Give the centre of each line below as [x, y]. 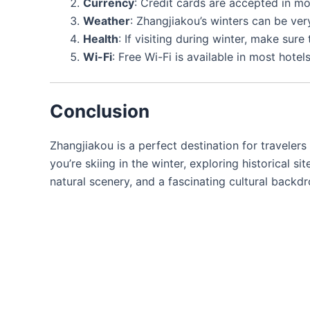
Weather [107, 20]
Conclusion [100, 111]
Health [101, 38]
